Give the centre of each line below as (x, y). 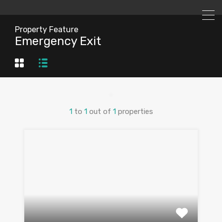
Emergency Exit (58, 41)
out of (101, 112)
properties (135, 112)
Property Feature (47, 29)
